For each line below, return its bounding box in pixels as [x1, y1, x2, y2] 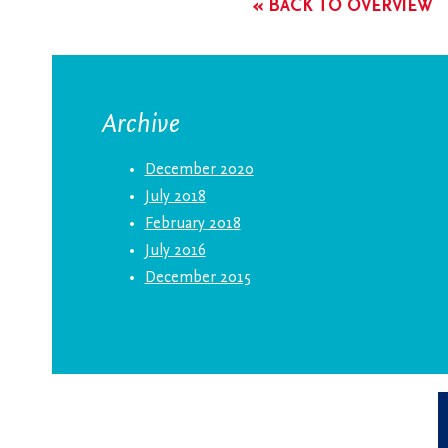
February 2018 [144, 216, 241, 232]
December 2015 [144, 270, 251, 286]
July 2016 [144, 243, 206, 259]
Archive [100, 105, 179, 140]
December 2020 [144, 162, 254, 178]
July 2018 [144, 189, 206, 205]
